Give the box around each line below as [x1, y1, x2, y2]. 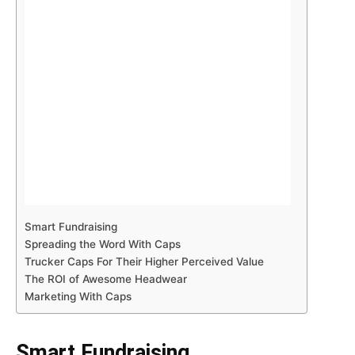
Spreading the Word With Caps [25, 238, 181, 250]
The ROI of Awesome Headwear [25, 273, 187, 285]
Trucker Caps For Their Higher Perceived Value [25, 255, 264, 268]
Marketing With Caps [25, 290, 132, 303]
